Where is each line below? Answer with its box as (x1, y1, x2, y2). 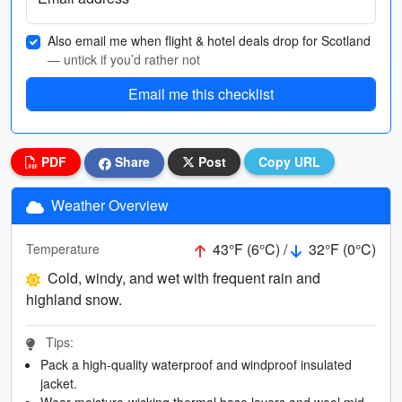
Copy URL (258, 153, 320, 170)
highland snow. (26, 288, 122, 310)
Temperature (26, 240, 100, 258)
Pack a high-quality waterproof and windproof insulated (40, 354, 352, 373)
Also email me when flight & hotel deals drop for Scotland (48, 31, 371, 49)
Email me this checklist (128, 83, 274, 104)
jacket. (40, 373, 77, 392)
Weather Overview (48, 194, 169, 215)
